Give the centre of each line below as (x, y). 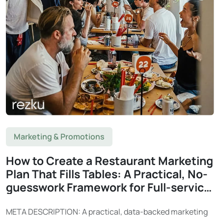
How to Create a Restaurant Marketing (110, 161)
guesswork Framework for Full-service (108, 187)
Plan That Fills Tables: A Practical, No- (107, 174)
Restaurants (39, 201)
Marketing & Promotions (59, 137)
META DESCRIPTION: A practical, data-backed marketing (107, 212)
